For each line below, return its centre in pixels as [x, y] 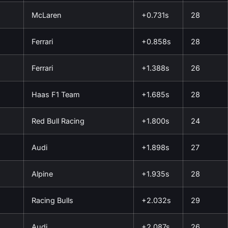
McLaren [47, 15]
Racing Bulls [52, 200]
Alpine [42, 174]
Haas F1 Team [56, 94]
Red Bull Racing [58, 121]
